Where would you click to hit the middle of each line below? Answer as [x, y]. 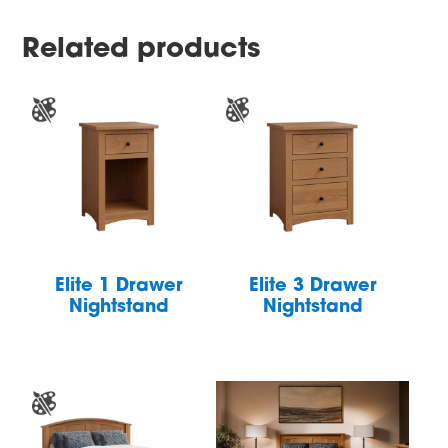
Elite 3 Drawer [312, 286]
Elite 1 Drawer [119, 286]
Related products [141, 51]
